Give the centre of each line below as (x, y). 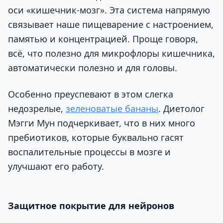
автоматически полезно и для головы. (93, 68)
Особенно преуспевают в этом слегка (91, 94)
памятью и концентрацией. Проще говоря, (103, 39)
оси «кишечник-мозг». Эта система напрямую (109, 10)
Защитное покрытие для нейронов (91, 205)
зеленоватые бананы (112, 109)
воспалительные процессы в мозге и (89, 152)
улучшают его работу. (56, 167)
